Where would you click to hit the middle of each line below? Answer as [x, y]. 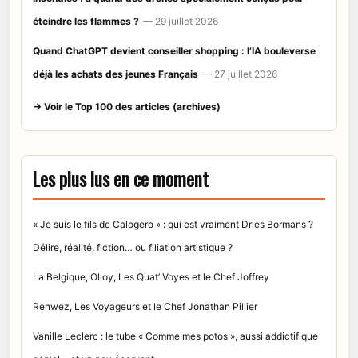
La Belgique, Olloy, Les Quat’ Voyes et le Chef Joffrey [151, 276]
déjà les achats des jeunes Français [115, 74]
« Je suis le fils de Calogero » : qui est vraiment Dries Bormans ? [173, 224]
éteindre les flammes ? [86, 21]
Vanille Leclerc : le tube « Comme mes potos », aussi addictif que [175, 336]
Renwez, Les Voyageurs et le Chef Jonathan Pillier [145, 306]
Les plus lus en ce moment [121, 179]
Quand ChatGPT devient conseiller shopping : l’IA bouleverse [174, 50]
